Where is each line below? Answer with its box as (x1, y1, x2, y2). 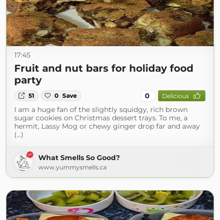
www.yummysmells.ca (38, 164, 107, 171)
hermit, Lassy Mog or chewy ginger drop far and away (14, 122, 200, 131)
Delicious (162, 92, 189, 100)
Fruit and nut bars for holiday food (14, 62, 193, 74)
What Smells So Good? (38, 153, 120, 162)
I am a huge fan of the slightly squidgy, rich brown (14, 105, 188, 114)
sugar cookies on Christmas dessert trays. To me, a (14, 113, 188, 122)
